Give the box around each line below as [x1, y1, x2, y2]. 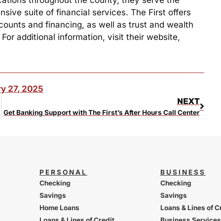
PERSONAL [39, 168, 87, 177]
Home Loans [39, 204, 79, 212]
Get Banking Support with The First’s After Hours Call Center [3, 109, 200, 117]
